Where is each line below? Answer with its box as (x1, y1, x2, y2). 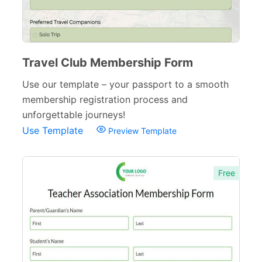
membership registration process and (22, 94, 188, 105)
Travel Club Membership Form (22, 56, 193, 70)
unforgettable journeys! (22, 109, 125, 120)
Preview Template (106, 126, 177, 136)
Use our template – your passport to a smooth (22, 78, 229, 90)
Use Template (22, 125, 86, 136)
